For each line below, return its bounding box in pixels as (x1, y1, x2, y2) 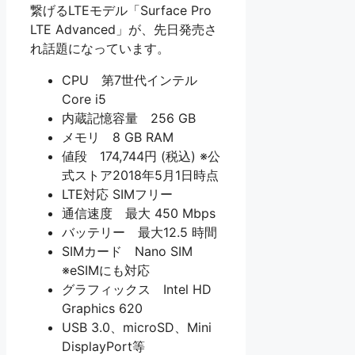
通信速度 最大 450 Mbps (62, 205, 216, 222)
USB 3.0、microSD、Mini (62, 319, 212, 336)
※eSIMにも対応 (62, 262, 150, 279)
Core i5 (62, 91, 106, 108)
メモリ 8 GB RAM (62, 129, 174, 146)
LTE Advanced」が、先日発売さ (30, 21, 217, 38)
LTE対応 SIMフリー (62, 186, 173, 203)
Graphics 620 (62, 300, 143, 317)
